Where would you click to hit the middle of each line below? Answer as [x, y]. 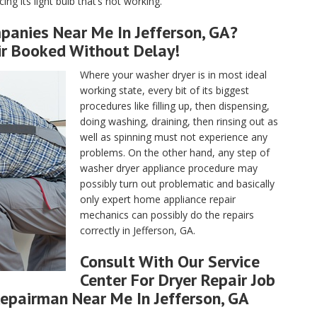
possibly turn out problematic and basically [177, 184]
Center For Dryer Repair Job [178, 280]
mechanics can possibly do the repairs [167, 215]
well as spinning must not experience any [174, 137]
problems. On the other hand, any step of [175, 152]
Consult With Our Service [170, 261]
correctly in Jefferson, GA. [138, 230]
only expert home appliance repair [158, 199]
